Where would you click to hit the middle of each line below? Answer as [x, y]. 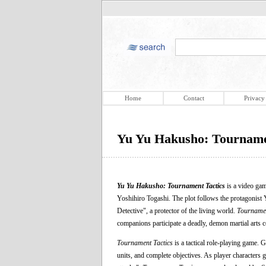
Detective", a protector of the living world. [177, 210]
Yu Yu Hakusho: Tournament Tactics [171, 186]
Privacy [254, 98]
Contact [194, 98]
